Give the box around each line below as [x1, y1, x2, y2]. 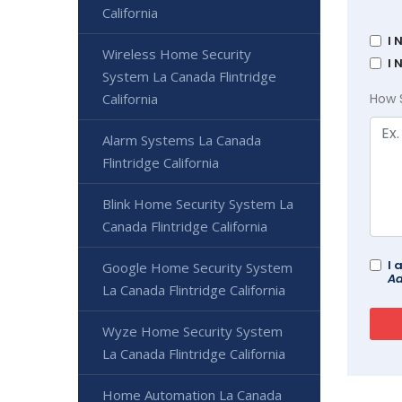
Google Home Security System [102, 258, 293, 277]
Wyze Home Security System [102, 322, 283, 341]
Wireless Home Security [102, 45, 251, 64]
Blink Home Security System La [102, 195, 293, 214]
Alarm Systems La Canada [102, 131, 261, 150]
